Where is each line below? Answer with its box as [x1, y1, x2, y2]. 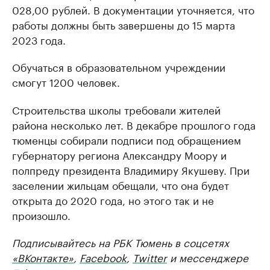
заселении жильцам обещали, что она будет [12, 177, 229, 192]
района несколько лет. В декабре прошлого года [12, 116, 256, 132]
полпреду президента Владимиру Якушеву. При [12, 162, 250, 177]
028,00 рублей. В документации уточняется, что [12, 1, 254, 17]
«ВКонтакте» [12, 249, 74, 265]
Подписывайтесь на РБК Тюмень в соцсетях [12, 234, 229, 250]
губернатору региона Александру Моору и [12, 146, 227, 162]
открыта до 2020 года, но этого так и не [12, 192, 214, 207]
